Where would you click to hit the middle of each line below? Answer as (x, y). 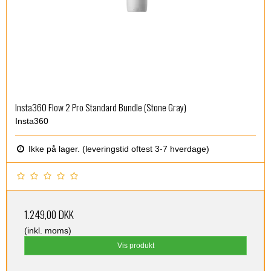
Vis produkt (135, 246)
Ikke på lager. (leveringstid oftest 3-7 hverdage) (118, 149)
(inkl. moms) (48, 231)
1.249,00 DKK (49, 214)
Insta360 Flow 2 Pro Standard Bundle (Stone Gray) (101, 107)
